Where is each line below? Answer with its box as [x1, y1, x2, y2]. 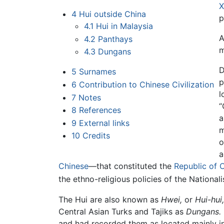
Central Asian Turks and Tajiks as [58, 206, 186, 216]
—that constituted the [88, 161, 174, 171]
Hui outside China [78, 9, 146, 19]
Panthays [98, 33, 133, 44]
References [78, 105, 121, 115]
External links [78, 117, 129, 128]
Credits [82, 130, 110, 141]
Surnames [78, 66, 116, 77]
